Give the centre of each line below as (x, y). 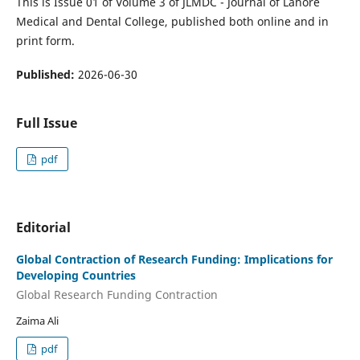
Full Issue (46, 123)
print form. (45, 41)
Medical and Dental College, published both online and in (172, 22)
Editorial (43, 228)
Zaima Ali (37, 320)
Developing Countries (76, 276)
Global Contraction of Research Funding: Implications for (174, 260)
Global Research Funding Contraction (117, 294)
